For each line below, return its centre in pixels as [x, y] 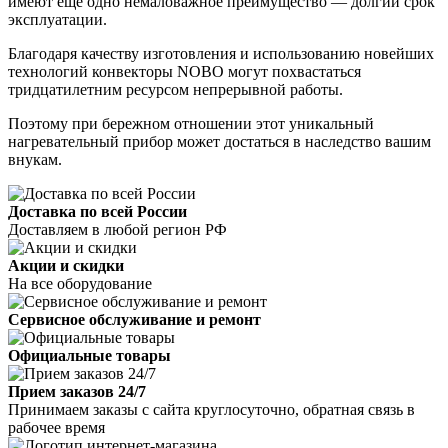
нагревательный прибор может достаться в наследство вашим [219, 142]
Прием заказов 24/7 [77, 392]
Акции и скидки [66, 266]
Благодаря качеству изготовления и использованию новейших [221, 54]
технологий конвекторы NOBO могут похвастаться [184, 72]
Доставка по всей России [97, 212]
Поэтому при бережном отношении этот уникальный [191, 124]
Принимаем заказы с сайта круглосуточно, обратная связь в [211, 410]
